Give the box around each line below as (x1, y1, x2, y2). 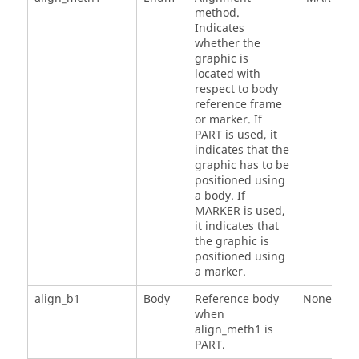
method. (194, 5, 240, 22)
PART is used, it (194, 127, 277, 144)
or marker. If (194, 111, 262, 129)
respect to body (194, 81, 278, 99)
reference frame (194, 96, 282, 114)
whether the (194, 35, 260, 53)
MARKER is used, (194, 203, 285, 220)
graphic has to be (194, 157, 289, 175)
